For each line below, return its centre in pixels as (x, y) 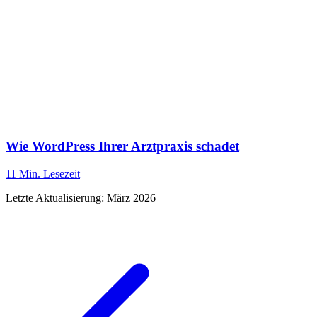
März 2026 (131, 198)
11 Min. (23, 174)
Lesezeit (60, 174)
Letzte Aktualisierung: (56, 198)
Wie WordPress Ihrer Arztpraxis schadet (122, 146)
